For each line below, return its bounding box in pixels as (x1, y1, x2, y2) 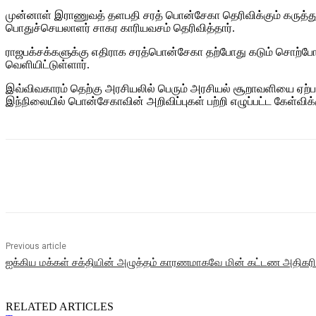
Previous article (6, 241, 66, 252)
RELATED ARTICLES (6, 300, 114, 313)
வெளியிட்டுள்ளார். (6, 59, 90, 71)
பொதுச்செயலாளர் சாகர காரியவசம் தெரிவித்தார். (6, 22, 235, 35)
